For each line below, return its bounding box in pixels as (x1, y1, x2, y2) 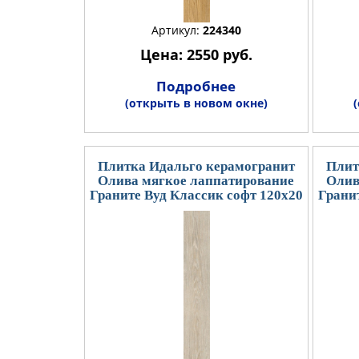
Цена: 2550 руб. (139, 44, 252, 64)
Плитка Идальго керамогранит (97, 158, 295, 174)
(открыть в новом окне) (124, 95, 268, 111)
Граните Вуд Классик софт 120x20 (89, 187, 303, 203)
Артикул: (151, 22, 203, 38)
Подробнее (156, 76, 236, 95)
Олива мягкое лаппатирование (98, 172, 294, 188)
